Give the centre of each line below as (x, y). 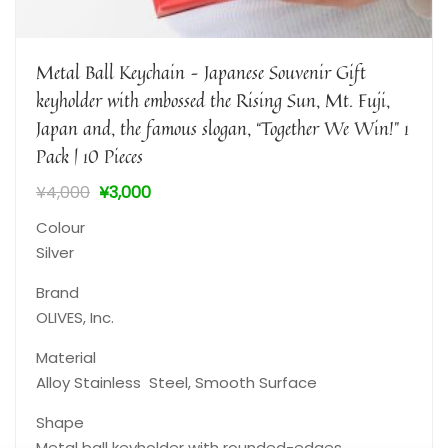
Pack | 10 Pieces (89, 156)
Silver (55, 252)
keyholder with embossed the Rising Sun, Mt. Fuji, (213, 100)
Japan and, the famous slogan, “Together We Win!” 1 (222, 128)
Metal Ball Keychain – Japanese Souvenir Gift (201, 72)
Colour (60, 227)
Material (66, 357)
